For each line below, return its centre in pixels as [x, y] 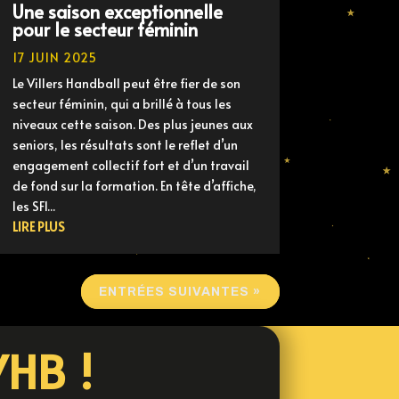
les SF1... [33, 207]
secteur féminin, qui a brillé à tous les [122, 104]
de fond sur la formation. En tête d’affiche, [134, 186]
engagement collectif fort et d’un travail [130, 166]
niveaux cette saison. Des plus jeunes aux [132, 125]
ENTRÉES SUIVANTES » [180, 292]
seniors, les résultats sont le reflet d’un [125, 145]
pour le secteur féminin [105, 30]
